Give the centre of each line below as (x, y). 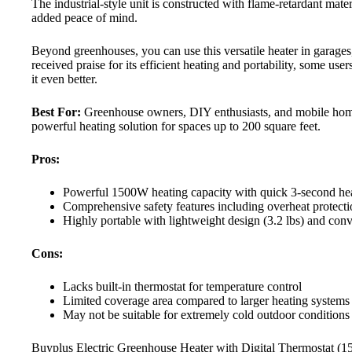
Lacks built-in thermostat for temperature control (182, 287)
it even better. (64, 79)
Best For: (56, 112)
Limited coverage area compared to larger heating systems (206, 301)
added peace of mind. (84, 18)
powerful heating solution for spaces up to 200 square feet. (176, 126)
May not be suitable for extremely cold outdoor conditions (206, 315)
